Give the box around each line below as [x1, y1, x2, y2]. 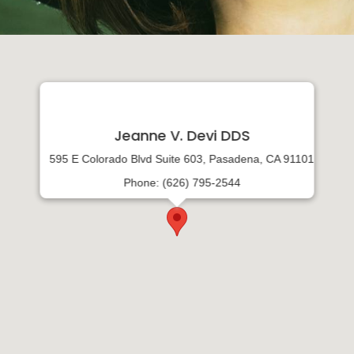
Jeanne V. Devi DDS [114, 126, 250, 145]
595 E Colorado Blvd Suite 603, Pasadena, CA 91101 [49, 153, 314, 165]
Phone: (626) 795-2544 [123, 176, 240, 189]
